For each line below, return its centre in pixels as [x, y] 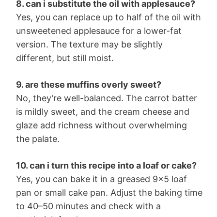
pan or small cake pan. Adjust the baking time [109, 192]
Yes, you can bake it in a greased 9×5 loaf [101, 179]
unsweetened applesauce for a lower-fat [99, 31]
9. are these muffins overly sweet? [89, 84]
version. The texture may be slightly [89, 44]
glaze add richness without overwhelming [101, 125]
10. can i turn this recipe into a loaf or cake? [106, 165]
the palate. [38, 139]
